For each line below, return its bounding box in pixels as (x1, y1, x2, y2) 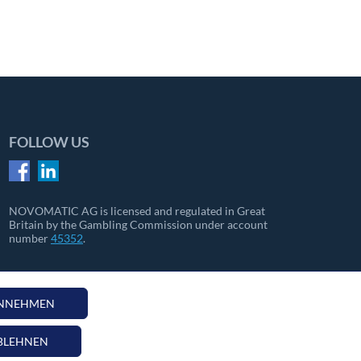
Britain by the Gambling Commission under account (9, 218, 268, 231)
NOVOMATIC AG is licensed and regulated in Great (9, 204, 265, 218)
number (9, 231, 51, 245)
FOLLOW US (9, 133, 89, 151)
